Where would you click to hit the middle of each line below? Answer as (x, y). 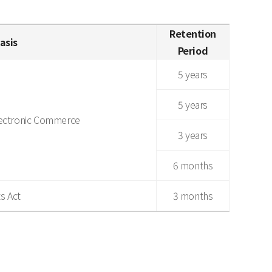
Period (193, 50)
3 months (193, 195)
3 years (193, 135)
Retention (193, 33)
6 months (193, 165)
